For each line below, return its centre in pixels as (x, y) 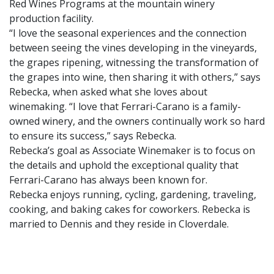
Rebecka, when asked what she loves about (108, 92)
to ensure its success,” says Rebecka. (93, 136)
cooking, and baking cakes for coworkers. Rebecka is (130, 209)
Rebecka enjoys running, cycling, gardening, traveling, (133, 195)
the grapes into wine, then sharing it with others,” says (135, 77)
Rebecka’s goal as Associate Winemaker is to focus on (132, 151)
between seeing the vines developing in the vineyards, (133, 48)
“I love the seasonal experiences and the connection (128, 33)
